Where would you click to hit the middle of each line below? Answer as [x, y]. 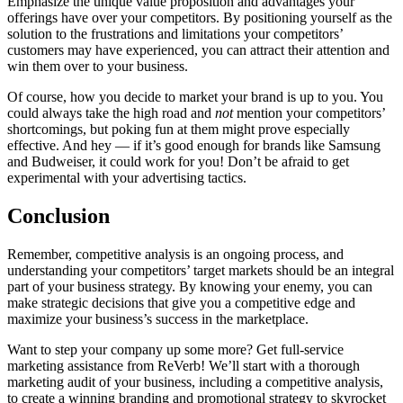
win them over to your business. [99, 66]
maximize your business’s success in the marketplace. [158, 318]
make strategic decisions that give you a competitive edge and [181, 302]
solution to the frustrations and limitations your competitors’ [175, 33]
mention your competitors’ [311, 112]
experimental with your [75, 177]
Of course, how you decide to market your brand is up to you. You [195, 96]
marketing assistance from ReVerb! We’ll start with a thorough [184, 365]
